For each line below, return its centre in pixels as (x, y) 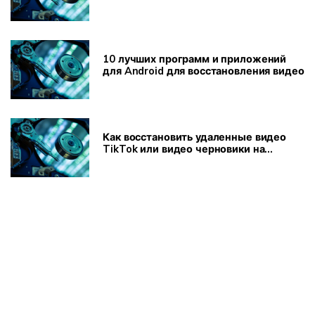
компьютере (135, 161)
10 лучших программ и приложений (195, 59)
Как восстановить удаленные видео (195, 137)
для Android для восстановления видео (204, 71)
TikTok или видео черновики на (184, 149)
